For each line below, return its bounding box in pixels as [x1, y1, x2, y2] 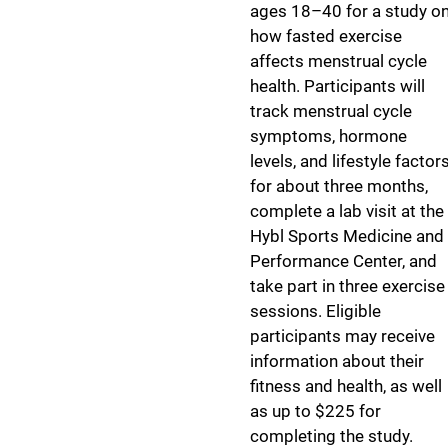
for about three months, [250, 176, 428, 196]
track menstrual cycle [250, 101, 412, 121]
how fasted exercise [250, 26, 402, 46]
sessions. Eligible [250, 301, 381, 321]
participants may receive [250, 326, 435, 346]
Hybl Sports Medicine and [250, 226, 444, 246]
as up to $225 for [250, 401, 381, 421]
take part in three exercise [250, 276, 445, 296]
